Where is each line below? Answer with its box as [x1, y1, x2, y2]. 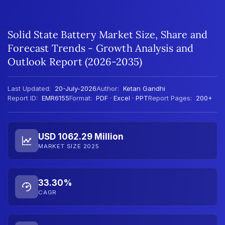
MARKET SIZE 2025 [38, 143, 99, 150]
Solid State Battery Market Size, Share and [8, 28, 208, 41]
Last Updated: [8, 84, 51, 92]
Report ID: [8, 93, 38, 102]
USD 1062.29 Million [38, 132, 124, 142]
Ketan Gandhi [123, 84, 165, 92]
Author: [96, 84, 119, 92]
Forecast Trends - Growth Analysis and [8, 41, 194, 54]
